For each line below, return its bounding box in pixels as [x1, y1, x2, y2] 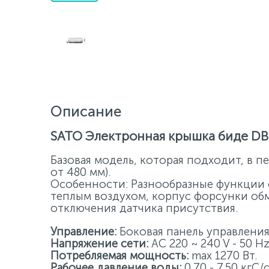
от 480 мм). [50, 165, 110, 179]
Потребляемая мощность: [50, 249, 192, 262]
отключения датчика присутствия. [50, 201, 238, 215]
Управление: [50, 225, 116, 238]
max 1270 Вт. [192, 249, 257, 262]
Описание [50, 103, 121, 120]
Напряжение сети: [50, 237, 148, 250]
